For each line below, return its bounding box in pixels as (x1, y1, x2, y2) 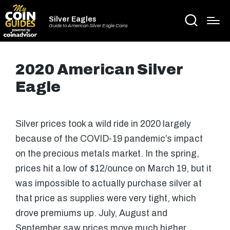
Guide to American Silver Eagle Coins (49, 23, 128, 29)
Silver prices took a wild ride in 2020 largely (15, 119, 191, 129)
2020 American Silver (15, 61, 183, 78)
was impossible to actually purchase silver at (15, 178, 202, 188)
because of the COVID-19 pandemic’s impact (15, 133, 203, 144)
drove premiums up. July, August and (15, 208, 167, 218)
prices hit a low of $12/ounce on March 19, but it (15, 163, 212, 174)
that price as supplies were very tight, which (15, 193, 196, 203)
